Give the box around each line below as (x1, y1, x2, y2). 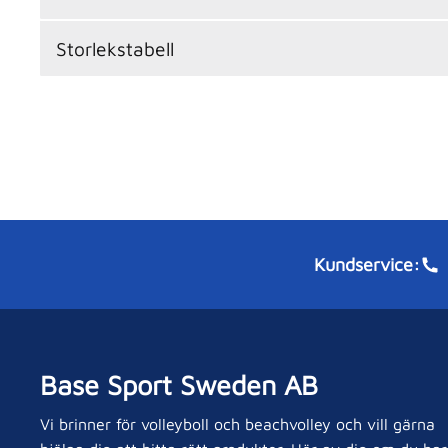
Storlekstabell (56, 36, 174, 60)
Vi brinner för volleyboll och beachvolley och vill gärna (40, 414, 435, 433)
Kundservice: (314, 254, 420, 275)
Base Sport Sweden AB (40, 369, 318, 401)
